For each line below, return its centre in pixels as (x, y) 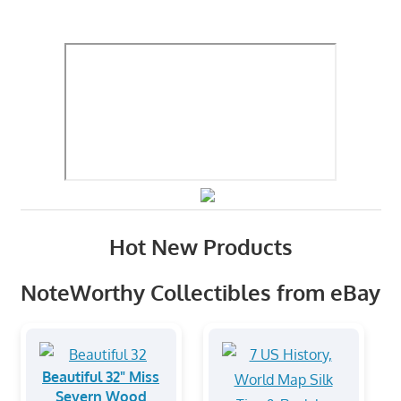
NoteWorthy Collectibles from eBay (200, 292)
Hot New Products (200, 246)
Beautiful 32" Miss (101, 376)
